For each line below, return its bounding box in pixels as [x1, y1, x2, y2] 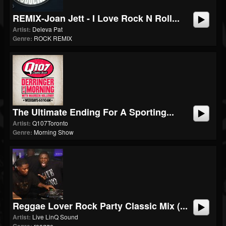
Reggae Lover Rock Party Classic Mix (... [13, 199, 188, 212]
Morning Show [34, 128, 74, 136]
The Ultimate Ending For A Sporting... [13, 105, 174, 119]
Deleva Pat [32, 25, 63, 33]
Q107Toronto [32, 119, 68, 127]
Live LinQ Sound [32, 212, 78, 221]
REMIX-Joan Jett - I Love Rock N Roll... [13, 12, 180, 25]
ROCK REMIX [34, 34, 72, 42]
